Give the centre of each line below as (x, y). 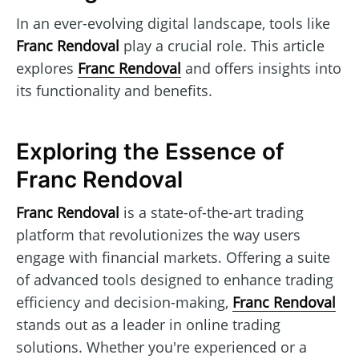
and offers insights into (261, 68)
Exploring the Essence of (150, 152)
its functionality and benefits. (114, 90)
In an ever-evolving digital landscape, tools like (173, 23)
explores (47, 68)
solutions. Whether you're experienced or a (161, 347)
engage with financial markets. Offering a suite (173, 257)
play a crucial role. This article (222, 45)
